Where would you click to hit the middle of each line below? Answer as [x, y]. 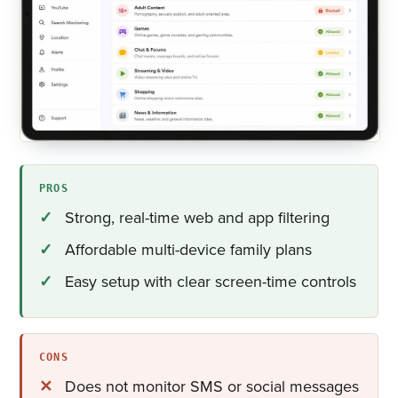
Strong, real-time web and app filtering [198, 218]
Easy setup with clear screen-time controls [211, 282]
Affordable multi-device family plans [189, 250]
